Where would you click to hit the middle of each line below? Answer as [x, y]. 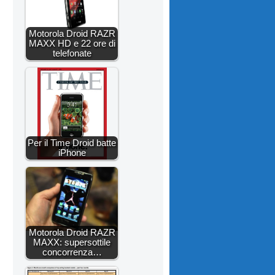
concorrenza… [72, 252]
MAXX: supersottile [72, 242]
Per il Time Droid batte [72, 142]
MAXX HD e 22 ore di [72, 43]
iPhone [72, 152]
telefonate [72, 53]
